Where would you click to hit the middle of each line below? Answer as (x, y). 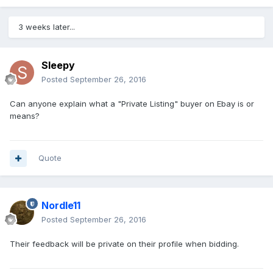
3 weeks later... (47, 27)
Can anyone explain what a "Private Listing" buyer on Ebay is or (132, 104)
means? (25, 116)
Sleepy (58, 66)
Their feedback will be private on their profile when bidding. (124, 244)
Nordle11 (61, 206)
